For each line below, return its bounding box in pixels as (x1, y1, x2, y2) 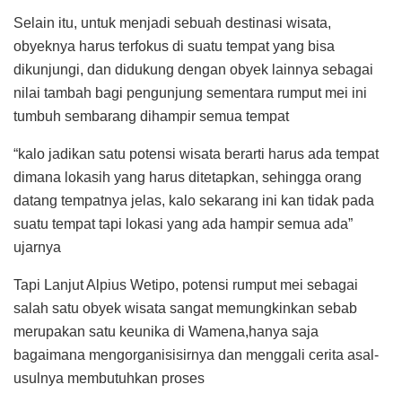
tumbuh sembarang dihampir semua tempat (13, 109, 289, 125)
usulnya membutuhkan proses (13, 371, 205, 387)
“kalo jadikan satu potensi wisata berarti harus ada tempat (13, 146, 379, 162)
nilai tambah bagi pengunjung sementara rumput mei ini (13, 85, 367, 101)
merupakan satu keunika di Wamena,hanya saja (13, 324, 319, 340)
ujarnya (13, 240, 61, 256)
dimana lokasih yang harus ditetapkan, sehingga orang (13, 170, 362, 186)
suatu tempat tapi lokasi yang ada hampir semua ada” (13, 216, 353, 232)
